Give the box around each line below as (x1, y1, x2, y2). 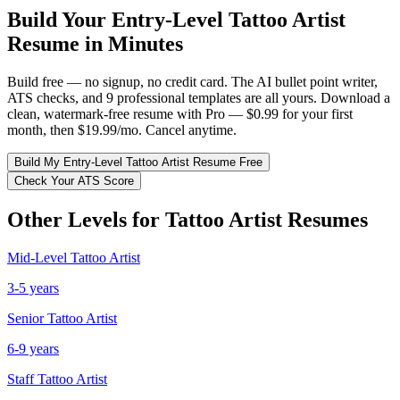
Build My (14, 154, 63, 169)
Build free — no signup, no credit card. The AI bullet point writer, (7, 73, 378, 89)
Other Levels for (7, 207, 165, 231)
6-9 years (7, 340, 59, 356)
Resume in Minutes (7, 31, 183, 55)
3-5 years (7, 279, 59, 296)
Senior (7, 310, 44, 326)
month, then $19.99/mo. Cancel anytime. (7, 121, 237, 137)
